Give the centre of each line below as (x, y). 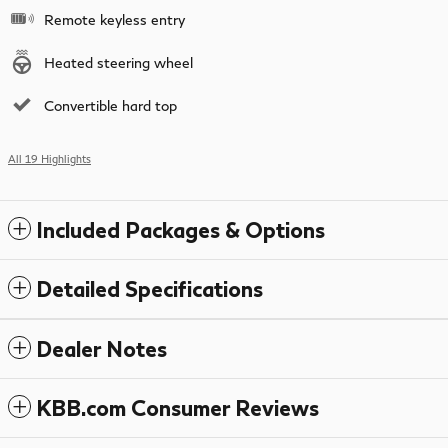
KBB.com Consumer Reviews (177, 407)
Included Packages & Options (180, 229)
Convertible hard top (110, 105)
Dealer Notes (101, 348)
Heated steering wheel (118, 62)
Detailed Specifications (149, 288)
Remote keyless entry (114, 19)
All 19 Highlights (49, 158)
